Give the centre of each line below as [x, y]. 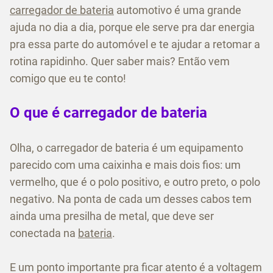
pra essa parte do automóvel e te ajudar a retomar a [135, 44]
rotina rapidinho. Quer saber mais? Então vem [120, 62]
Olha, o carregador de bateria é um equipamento [126, 148]
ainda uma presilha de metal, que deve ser [112, 216]
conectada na [44, 233]
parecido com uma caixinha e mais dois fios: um [125, 165]
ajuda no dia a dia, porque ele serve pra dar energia [132, 27]
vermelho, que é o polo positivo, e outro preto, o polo [135, 182]
